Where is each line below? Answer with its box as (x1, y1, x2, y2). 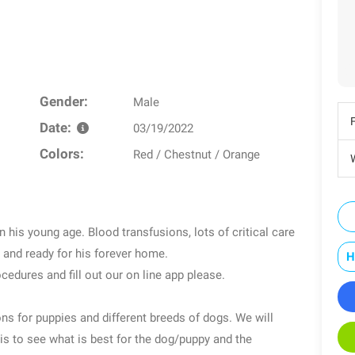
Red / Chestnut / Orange (133, 147, 261, 162)
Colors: (39, 146, 84, 162)
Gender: (39, 94, 88, 109)
